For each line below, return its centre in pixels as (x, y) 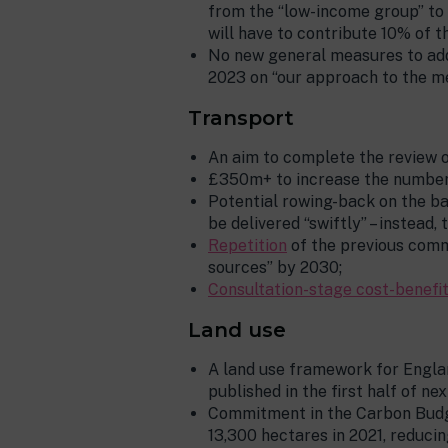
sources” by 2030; (275, 267)
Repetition (247, 245)
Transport (241, 118)
